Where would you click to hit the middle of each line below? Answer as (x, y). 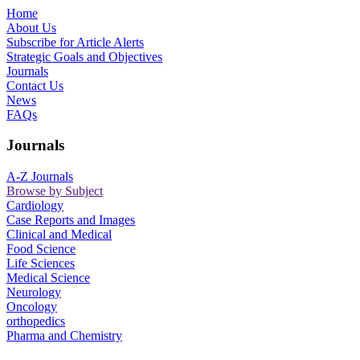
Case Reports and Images (71, 220)
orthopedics (36, 321)
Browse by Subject (55, 191)
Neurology (34, 292)
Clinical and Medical (59, 235)
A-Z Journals (40, 177)
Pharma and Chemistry (64, 336)
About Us (31, 27)
